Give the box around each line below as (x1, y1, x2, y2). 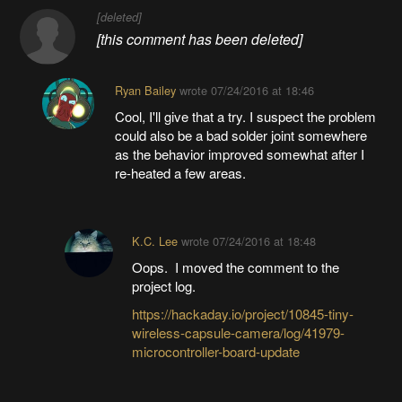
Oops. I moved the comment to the (132, 257, 340, 276)
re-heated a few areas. (114, 162, 246, 182)
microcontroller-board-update (132, 341, 301, 361)
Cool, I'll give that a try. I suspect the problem (114, 106, 376, 126)
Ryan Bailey (114, 81, 176, 99)
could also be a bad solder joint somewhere (114, 125, 367, 144)
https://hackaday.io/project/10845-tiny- (132, 303, 354, 323)
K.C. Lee (132, 232, 179, 249)
